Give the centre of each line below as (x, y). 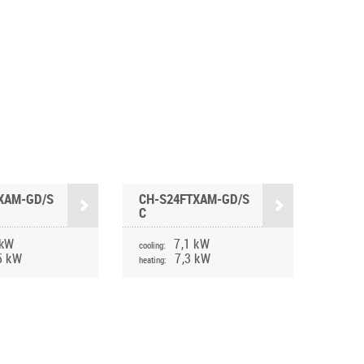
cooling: (152, 245)
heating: (153, 260)
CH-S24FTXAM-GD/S (194, 199)
